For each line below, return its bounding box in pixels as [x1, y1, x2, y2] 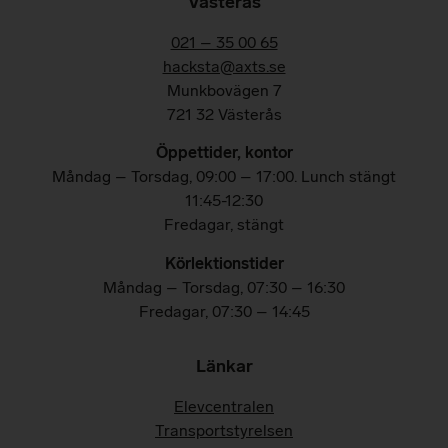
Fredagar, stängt [164, 215, 284, 235]
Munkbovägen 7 [166, 81, 282, 101]
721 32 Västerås [166, 105, 282, 125]
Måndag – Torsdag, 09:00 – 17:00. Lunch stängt [52, 167, 396, 187]
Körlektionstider [164, 253, 284, 273]
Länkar [195, 355, 253, 378]
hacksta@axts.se [162, 57, 286, 77]
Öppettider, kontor [155, 143, 293, 163]
